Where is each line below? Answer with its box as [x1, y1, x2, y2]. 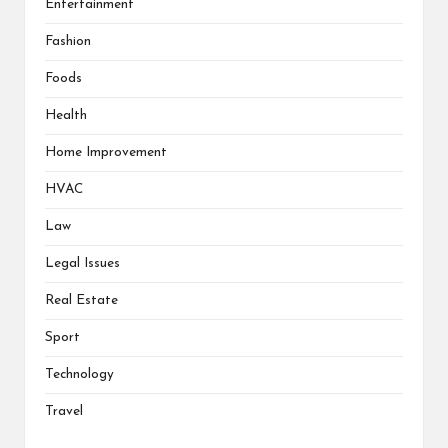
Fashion [45, 34, 91, 48]
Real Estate [45, 293, 118, 307]
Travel [45, 404, 83, 418]
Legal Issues [45, 256, 120, 270]
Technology [45, 367, 114, 381]
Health [45, 108, 87, 122]
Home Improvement [45, 145, 167, 159]
